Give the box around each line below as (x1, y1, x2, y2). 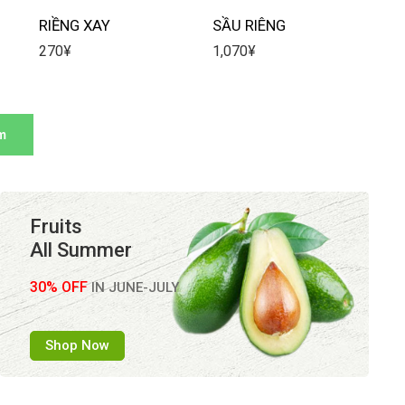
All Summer (29, 239, 132, 262)
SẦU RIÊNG (212, 16, 287, 34)
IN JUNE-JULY (87, 279, 179, 297)
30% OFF (29, 278, 88, 297)
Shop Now (44, 337, 109, 354)
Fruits (29, 215, 82, 239)
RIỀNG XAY (38, 16, 110, 34)
